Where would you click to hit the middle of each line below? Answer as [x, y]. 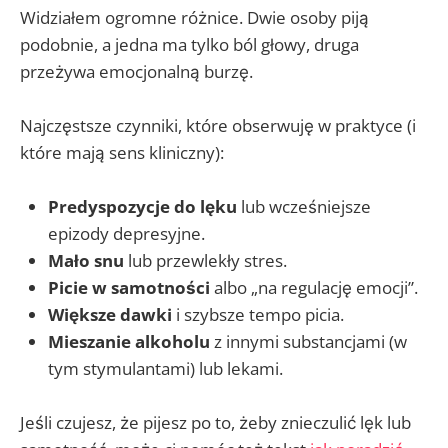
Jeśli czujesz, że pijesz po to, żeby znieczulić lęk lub [215, 423]
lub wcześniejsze [304, 206]
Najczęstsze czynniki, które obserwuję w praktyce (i [218, 125]
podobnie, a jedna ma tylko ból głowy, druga [189, 44]
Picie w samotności [129, 287]
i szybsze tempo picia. [258, 314]
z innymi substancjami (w [308, 341]
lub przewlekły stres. [205, 260]
